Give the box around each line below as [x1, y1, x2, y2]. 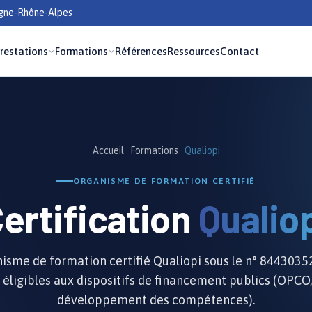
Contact [220, 45, 260, 57]
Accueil [92, 145, 124, 156]
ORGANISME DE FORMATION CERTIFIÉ [72, 176, 256, 186]
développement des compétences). [57, 292, 255, 307]
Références [115, 45, 168, 57]
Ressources [167, 45, 221, 57]
